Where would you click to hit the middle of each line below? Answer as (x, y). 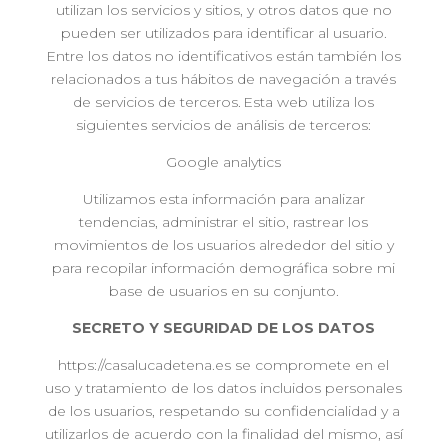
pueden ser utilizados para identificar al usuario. (223, 33)
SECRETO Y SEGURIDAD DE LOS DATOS (224, 328)
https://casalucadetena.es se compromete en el (224, 365)
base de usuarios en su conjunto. (223, 291)
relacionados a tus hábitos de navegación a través (224, 79)
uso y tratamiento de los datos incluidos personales (224, 388)
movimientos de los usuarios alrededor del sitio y (223, 245)
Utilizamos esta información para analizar (223, 199)
